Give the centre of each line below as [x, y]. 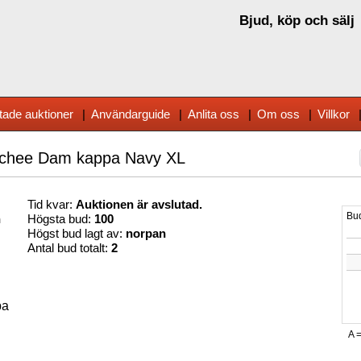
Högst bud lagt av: [77, 234]
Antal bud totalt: [69, 248]
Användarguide [131, 114]
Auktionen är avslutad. [139, 205]
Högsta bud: [61, 219]
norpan [146, 234]
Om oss [278, 114]
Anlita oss [214, 114]
